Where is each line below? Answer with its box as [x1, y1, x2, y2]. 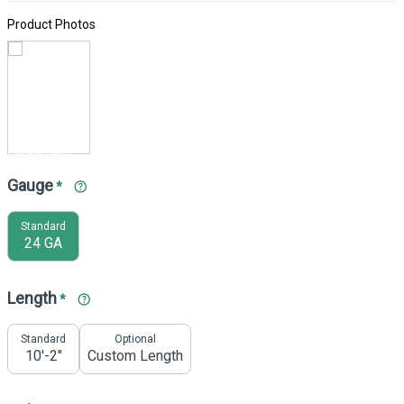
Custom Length [87, 346, 183, 364]
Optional [115, 332, 156, 345]
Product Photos [7, 16, 96, 32]
